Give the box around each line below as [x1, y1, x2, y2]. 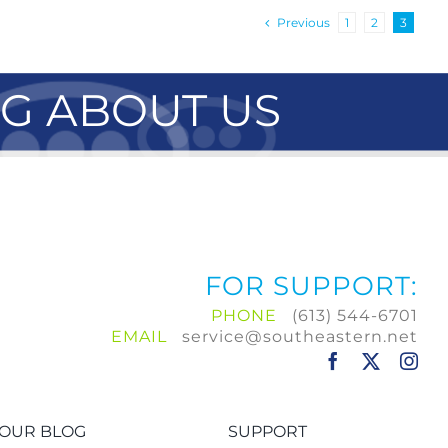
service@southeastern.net [182, 327, 419, 347]
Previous [277, 15, 330, 31]
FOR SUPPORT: [205, 270, 419, 303]
